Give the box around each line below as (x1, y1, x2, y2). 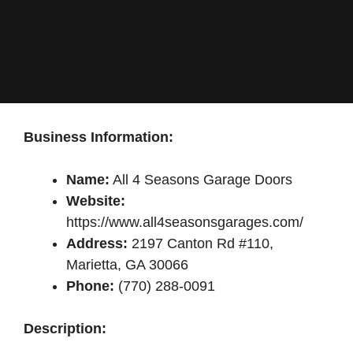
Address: (66, 236, 128, 251)
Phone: (66, 278, 114, 294)
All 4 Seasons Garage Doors (110, 172, 292, 188)
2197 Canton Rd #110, (128, 236, 273, 251)
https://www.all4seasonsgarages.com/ (66, 214, 303, 230)
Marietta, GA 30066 (66, 257, 188, 273)
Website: (66, 193, 125, 209)
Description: (24, 321, 106, 336)
